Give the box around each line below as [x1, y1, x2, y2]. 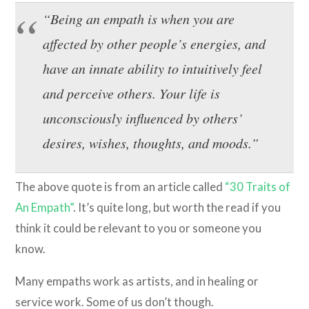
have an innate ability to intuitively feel [43, 59, 263, 77]
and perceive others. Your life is [43, 83, 221, 102]
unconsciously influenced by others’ [43, 108, 243, 127]
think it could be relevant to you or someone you [15, 220, 262, 235]
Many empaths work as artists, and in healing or [15, 273, 259, 288]
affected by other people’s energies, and [43, 34, 266, 52]
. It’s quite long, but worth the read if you [73, 199, 281, 215]
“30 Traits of [225, 179, 291, 194]
